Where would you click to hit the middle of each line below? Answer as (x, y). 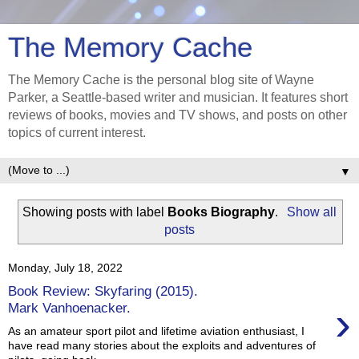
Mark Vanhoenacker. (69, 308)
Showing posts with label (95, 212)
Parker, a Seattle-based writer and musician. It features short (178, 97)
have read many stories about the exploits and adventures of (162, 345)
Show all (311, 212)
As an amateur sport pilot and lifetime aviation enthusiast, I (156, 331)
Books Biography (222, 212)
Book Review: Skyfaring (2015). (103, 291)
